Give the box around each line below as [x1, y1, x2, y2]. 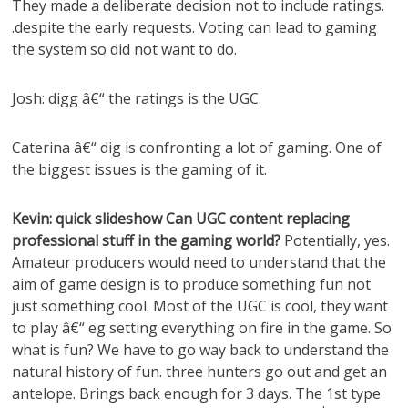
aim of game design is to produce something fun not [12, 274, 372, 294]
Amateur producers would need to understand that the [12, 252, 387, 272]
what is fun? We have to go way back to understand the [12, 340, 390, 360]
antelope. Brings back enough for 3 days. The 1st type [12, 383, 382, 403]
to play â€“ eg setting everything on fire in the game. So [12, 318, 393, 338]
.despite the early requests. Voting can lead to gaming [12, 17, 378, 37]
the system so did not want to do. [12, 39, 238, 59]
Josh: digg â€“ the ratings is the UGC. [12, 88, 262, 108]
